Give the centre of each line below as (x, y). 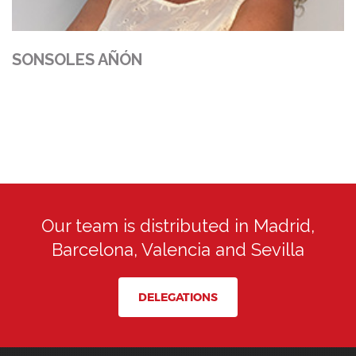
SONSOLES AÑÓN (77, 60)
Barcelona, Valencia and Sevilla (178, 250)
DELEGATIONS (178, 297)
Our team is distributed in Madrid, (178, 226)
